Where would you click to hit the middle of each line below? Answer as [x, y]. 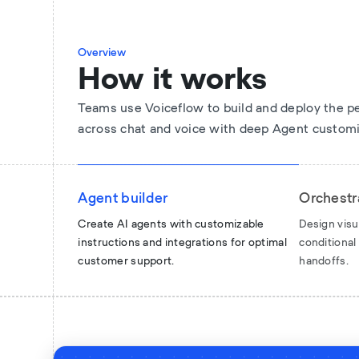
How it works [173, 80]
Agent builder [123, 199]
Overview [102, 52]
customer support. [126, 262]
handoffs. [324, 262]
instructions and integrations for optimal [182, 243]
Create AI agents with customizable [171, 225]
